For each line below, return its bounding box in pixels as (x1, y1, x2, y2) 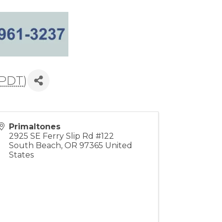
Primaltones (9, 122, 61, 132)
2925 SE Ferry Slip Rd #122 (9, 131, 114, 141)
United (105, 141, 133, 151)
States (9, 150, 34, 160)
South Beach (9, 141, 61, 151)
